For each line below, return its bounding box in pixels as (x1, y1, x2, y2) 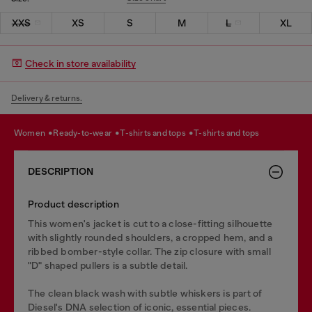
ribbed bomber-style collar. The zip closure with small (28, 245, 271, 257)
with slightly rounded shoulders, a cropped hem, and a (28, 231, 273, 243)
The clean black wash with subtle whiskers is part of (28, 287, 263, 299)
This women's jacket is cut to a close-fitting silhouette (28, 217, 273, 229)
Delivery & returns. (11, 93, 82, 103)
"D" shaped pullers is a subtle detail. (28, 259, 188, 271)
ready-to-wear (58, 128, 114, 138)
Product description (28, 198, 119, 210)
